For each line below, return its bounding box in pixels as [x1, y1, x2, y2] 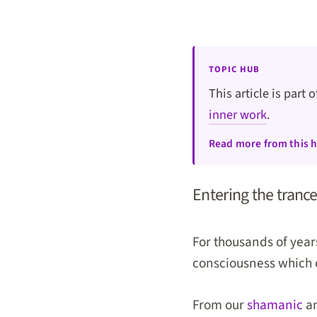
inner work [209, 105, 267, 124]
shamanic [247, 294, 303, 315]
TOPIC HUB [209, 63, 260, 76]
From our [192, 294, 247, 315]
